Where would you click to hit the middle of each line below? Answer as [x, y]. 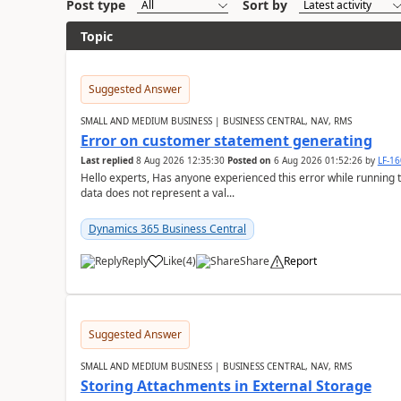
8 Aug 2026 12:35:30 [180, 160]
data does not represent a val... [157, 193]
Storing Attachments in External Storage [226, 386]
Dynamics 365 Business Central [167, 229]
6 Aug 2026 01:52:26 [318, 160]
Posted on [249, 160]
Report [300, 261]
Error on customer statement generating [226, 141]
